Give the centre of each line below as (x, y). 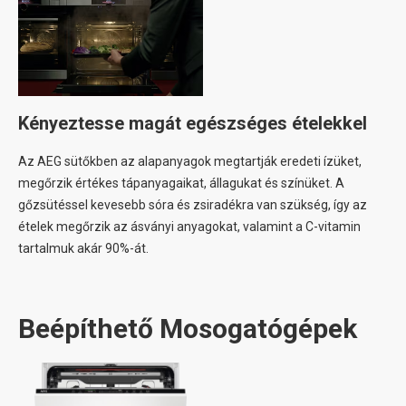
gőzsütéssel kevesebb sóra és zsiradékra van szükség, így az (193, 205)
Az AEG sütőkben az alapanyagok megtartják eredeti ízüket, (190, 162)
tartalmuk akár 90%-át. (83, 249)
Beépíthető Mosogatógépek (188, 329)
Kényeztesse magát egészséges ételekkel (193, 124)
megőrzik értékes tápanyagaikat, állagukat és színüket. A (181, 184)
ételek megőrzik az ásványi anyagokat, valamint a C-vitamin (189, 227)
